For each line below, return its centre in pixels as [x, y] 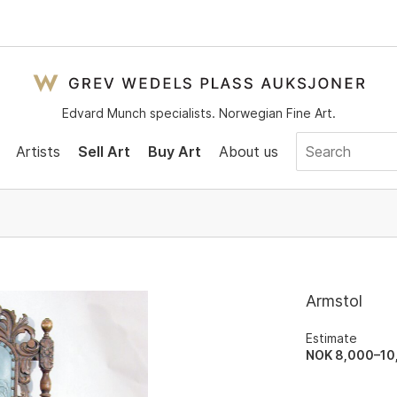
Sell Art [104, 151]
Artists [38, 151]
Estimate [332, 338]
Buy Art [174, 151]
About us [248, 151]
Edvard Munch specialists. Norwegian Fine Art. [198, 113]
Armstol [335, 301]
